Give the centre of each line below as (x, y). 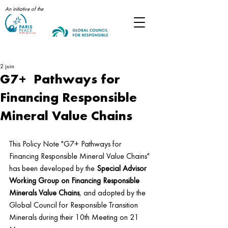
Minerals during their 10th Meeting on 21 (75, 218)
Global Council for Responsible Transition (75, 206)
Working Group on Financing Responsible (75, 181)
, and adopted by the (113, 193)
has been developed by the (52, 169)
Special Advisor (122, 169)
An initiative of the (24, 9)
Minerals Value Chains (44, 193)
